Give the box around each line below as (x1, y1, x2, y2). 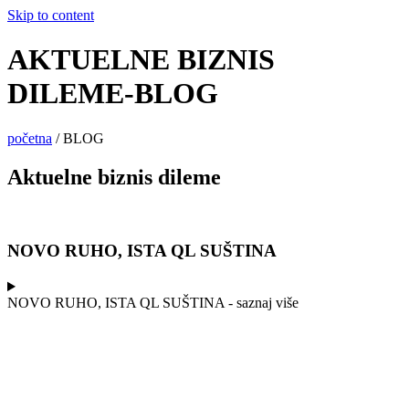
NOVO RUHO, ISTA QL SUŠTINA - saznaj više (7, 295, 299, 311)
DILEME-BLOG (7, 77, 218, 110)
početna (7, 130, 52, 146)
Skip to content (7, 7, 94, 23)
